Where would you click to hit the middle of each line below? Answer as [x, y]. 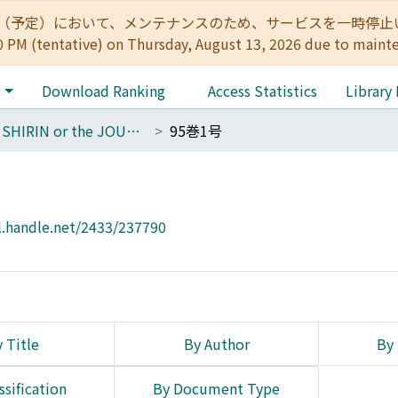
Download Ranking [103, 91]
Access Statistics [262, 91]
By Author [216, 344]
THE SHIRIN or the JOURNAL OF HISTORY [133, 131]
